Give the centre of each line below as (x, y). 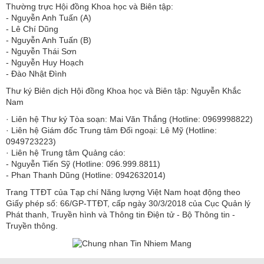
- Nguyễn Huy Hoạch (45, 62)
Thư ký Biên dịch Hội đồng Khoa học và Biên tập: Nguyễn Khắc (123, 90)
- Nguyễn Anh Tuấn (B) (49, 40)
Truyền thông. (32, 225)
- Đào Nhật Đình (36, 73)
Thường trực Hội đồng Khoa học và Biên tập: (90, 6)
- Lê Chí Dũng (32, 29)
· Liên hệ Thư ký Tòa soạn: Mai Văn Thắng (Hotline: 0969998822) (129, 119)
